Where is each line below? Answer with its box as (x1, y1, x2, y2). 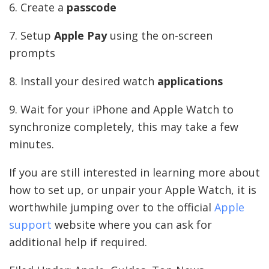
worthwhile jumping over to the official (9, 199, 214, 214)
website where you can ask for (52, 217, 212, 232)
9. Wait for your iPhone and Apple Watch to (9, 101, 234, 116)
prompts (9, 45, 55, 60)
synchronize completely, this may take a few (9, 119, 238, 134)
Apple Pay (54, 28, 107, 43)
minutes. (9, 136, 54, 151)
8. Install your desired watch (9, 73, 157, 88)
